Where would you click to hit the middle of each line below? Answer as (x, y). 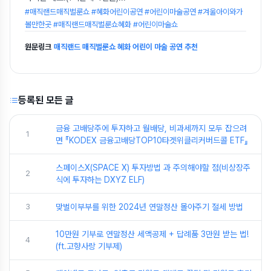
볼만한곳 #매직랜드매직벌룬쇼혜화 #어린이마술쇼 (101, 24)
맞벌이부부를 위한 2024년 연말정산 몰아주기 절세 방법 (149, 207)
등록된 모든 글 (46, 100)
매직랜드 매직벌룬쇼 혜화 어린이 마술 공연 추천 (126, 47)
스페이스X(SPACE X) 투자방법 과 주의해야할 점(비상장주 (153, 168)
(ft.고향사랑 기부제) (89, 246)
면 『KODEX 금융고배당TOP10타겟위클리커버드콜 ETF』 (152, 140)
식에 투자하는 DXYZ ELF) (100, 180)
